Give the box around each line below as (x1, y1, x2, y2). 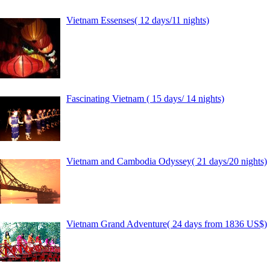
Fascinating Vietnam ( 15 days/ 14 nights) (66, 93, 224, 104)
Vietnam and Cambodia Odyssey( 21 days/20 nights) (66, 156, 267, 166)
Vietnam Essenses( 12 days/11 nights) (66, 15, 209, 25)
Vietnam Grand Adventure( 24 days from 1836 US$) (66, 219, 267, 229)
